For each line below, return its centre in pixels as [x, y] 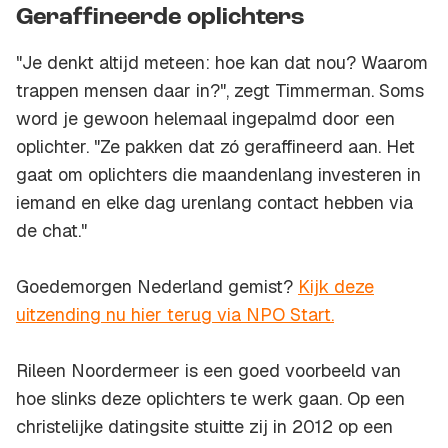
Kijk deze [336, 287]
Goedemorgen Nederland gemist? [157, 287]
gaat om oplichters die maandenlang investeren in [218, 175]
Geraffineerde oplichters [160, 18]
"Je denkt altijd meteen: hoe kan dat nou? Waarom [222, 63]
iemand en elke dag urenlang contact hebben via [214, 203]
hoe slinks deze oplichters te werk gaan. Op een [210, 399]
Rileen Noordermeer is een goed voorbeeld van [208, 371]
